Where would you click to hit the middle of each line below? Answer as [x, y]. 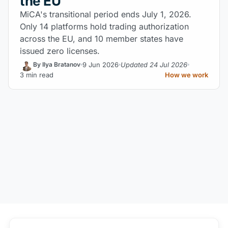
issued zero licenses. [60, 51]
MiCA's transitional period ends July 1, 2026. [106, 14]
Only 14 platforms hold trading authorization [104, 26]
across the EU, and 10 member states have [102, 39]
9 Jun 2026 [101, 64]
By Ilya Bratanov [57, 64]
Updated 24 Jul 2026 [154, 64]
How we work [187, 75]
